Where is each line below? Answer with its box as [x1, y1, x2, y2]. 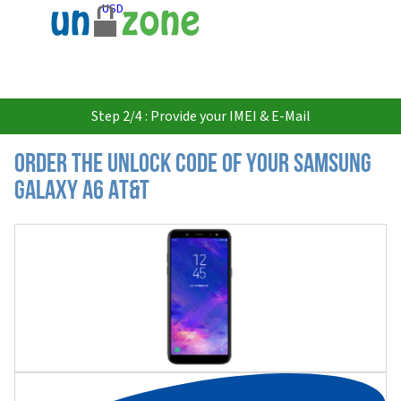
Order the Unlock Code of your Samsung [14, 151, 371, 179]
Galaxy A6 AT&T [14, 178, 149, 206]
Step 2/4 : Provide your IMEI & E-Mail [90, 107, 311, 126]
